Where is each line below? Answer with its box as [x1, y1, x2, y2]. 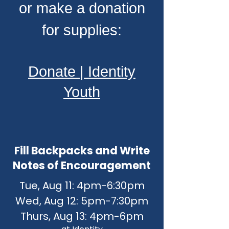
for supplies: [42, 22, 122, 38]
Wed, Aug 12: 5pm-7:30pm [15, 194, 148, 208]
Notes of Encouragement [13, 158, 151, 173]
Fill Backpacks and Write [14, 143, 150, 158]
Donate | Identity [28, 63, 135, 80]
